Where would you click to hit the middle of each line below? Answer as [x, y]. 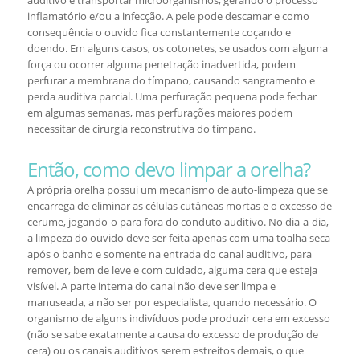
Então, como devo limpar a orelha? [168, 169]
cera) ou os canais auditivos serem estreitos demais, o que [165, 350]
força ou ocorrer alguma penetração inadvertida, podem [161, 64]
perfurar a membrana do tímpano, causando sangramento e [171, 80]
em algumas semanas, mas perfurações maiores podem [160, 112]
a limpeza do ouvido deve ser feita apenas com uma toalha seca [178, 238]
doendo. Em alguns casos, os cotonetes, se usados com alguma [177, 48]
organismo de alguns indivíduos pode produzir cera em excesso [178, 318]
